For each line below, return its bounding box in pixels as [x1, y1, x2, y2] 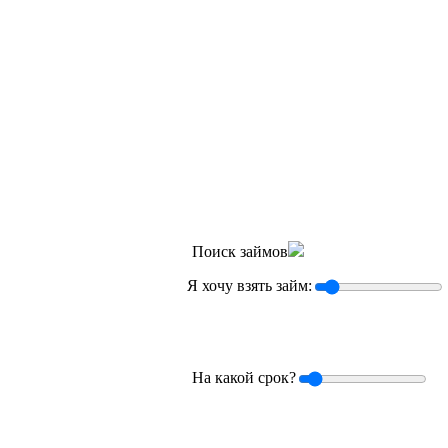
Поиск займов [192, 242, 288, 260]
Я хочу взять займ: [187, 276, 312, 294]
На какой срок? [192, 368, 296, 386]
